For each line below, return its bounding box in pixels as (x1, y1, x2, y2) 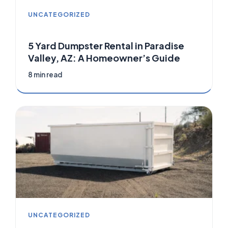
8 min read (28, 70, 62, 79)
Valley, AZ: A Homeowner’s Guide (28, 52, 180, 64)
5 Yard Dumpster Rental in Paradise (28, 40, 184, 52)
